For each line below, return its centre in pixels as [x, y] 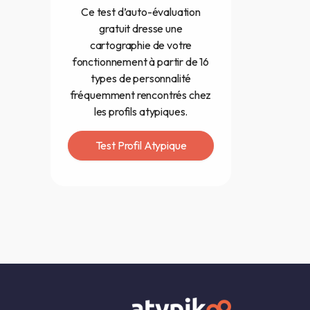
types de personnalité [141, 79]
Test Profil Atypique [141, 146]
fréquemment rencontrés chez [141, 95]
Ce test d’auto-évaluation [141, 12]
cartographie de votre [141, 45]
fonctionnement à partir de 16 [141, 62]
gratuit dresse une [141, 29]
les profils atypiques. [141, 112]
